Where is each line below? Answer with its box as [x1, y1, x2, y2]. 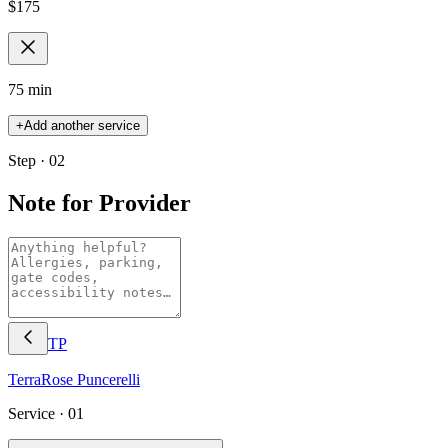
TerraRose [8, 370, 77, 388]
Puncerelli [77, 370, 140, 388]
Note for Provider [8, 189, 191, 216]
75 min [8, 80, 52, 98]
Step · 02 [8, 151, 65, 169]
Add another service [24, 117, 140, 133]
